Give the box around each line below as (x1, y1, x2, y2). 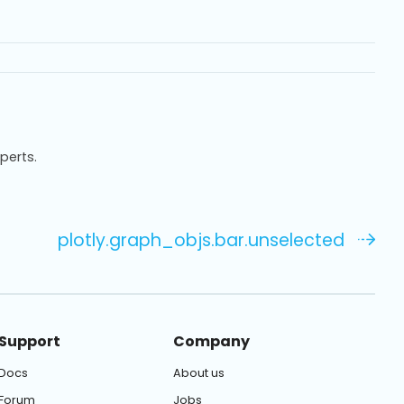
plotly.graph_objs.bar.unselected (57, 228, 344, 253)
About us (172, 364, 225, 381)
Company (172, 330, 250, 352)
